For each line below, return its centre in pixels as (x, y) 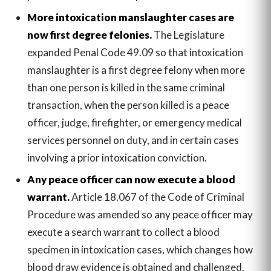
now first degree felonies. (89, 34)
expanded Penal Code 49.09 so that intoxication (135, 52)
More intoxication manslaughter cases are (130, 17)
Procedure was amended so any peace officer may (140, 214)
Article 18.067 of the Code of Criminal (157, 197)
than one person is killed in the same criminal (126, 87)
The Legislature (188, 34)
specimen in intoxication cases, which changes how (140, 249)
